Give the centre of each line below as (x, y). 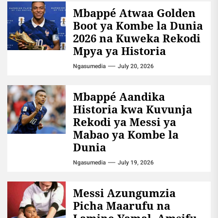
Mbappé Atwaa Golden (134, 13)
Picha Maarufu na (122, 206)
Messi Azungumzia (124, 193)
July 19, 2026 (136, 163)
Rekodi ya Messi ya (125, 122)
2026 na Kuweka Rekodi (137, 38)
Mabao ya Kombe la (126, 135)
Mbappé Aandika (119, 97)
